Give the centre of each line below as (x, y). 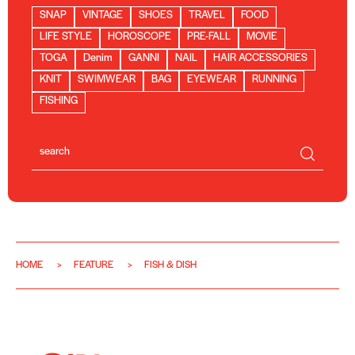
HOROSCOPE (139, 36)
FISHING (59, 101)
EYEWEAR (212, 79)
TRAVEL (207, 15)
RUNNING (274, 79)
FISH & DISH (170, 265)
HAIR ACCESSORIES (260, 58)
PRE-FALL (209, 36)
